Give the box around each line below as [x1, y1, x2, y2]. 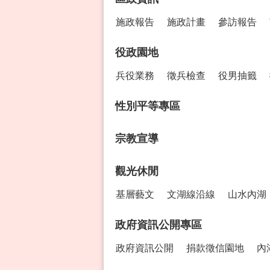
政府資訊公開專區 [115, 218, 202, 231]
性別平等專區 [115, 99, 180, 112]
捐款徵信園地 [186, 242, 244, 253]
